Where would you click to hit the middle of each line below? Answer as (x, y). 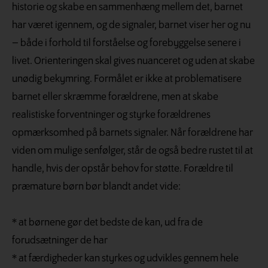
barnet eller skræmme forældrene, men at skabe (115, 97)
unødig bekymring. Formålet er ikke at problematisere (127, 79)
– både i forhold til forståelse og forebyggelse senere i (127, 43)
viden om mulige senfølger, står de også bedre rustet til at (133, 151)
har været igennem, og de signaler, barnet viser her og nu (131, 25)
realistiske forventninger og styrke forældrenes (111, 115)
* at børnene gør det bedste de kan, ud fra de (107, 223)
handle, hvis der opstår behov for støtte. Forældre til (123, 169)
